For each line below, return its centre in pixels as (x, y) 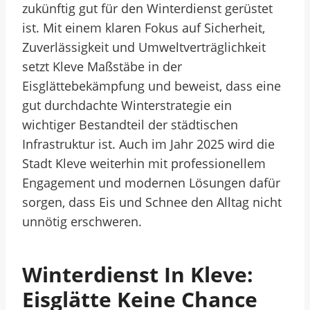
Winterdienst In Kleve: (138, 274)
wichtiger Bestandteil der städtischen (130, 125)
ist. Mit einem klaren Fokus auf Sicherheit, (144, 28)
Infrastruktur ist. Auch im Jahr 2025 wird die (148, 144)
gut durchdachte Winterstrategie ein (127, 105)
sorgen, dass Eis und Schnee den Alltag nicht (152, 202)
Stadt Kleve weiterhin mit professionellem (144, 163)
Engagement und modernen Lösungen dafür (151, 183)
